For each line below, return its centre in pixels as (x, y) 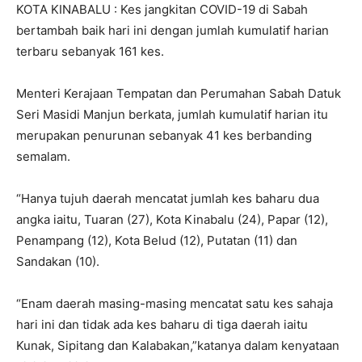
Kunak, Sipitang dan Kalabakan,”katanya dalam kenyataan (178, 345)
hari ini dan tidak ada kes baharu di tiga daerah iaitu (162, 324)
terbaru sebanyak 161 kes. (90, 51)
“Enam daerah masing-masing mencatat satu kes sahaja (175, 303)
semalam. (43, 156)
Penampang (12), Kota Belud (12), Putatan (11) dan (157, 240)
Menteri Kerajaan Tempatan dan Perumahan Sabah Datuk (179, 93)
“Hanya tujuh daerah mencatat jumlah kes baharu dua (168, 198)
